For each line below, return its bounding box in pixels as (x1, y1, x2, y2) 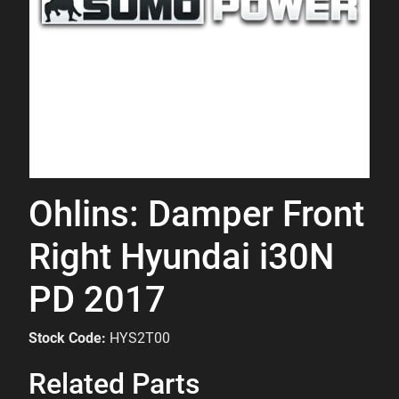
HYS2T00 (110, 330, 170, 346)
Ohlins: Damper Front (28, 193, 364, 235)
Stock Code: (28, 330, 106, 346)
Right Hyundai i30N (28, 236, 334, 278)
